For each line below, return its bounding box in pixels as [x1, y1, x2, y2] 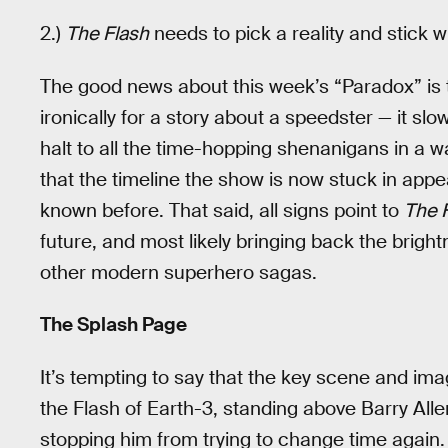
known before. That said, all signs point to [40, 197, 404, 223]
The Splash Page [40, 312, 187, 338]
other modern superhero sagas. [40, 259, 317, 285]
